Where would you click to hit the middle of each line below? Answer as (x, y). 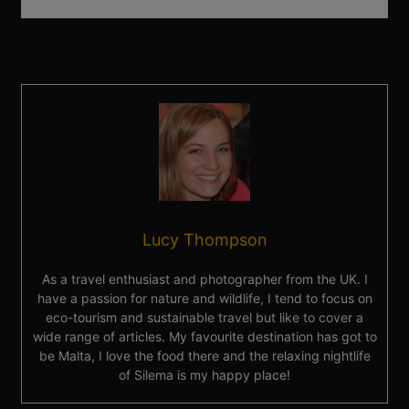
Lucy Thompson (204, 240)
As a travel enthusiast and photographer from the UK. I (204, 279)
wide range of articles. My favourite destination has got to (204, 337)
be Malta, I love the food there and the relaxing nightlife (204, 356)
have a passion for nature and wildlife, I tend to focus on (204, 299)
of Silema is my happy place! (204, 375)
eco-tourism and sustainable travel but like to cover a (204, 318)
